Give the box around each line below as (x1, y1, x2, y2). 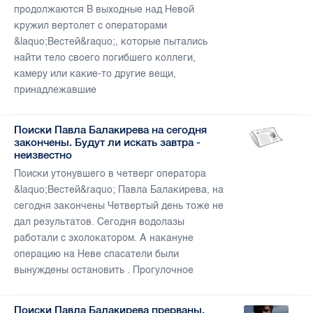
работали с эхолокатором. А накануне (14, 232, 194, 245)
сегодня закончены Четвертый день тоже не (14, 200, 224, 212)
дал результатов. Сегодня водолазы (14, 216, 184, 228)
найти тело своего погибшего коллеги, (14, 52, 196, 64)
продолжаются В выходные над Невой (14, 3, 194, 16)
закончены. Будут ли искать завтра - (14, 136, 201, 149)
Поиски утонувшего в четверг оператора (14, 168, 206, 180)
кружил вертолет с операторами (14, 20, 167, 32)
